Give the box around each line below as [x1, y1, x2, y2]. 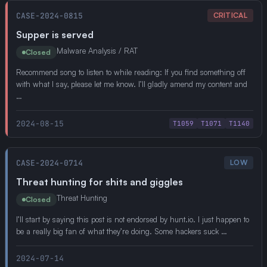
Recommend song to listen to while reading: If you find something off [16, 67, 246, 77]
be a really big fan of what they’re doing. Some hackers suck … [16, 226, 227, 236]
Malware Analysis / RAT [57, 46, 138, 55]
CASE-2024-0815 [16, 10, 83, 21]
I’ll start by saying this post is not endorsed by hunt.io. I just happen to [16, 215, 249, 224]
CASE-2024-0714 [16, 157, 83, 168]
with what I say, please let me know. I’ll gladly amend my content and [16, 79, 247, 89]
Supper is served [16, 29, 94, 41]
